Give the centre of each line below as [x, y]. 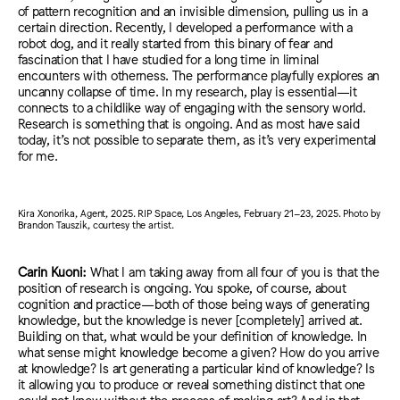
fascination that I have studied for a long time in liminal [168, 58]
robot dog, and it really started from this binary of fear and [175, 42]
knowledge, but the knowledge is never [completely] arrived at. [190, 319]
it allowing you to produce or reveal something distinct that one [192, 383]
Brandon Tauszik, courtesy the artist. [96, 225]
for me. [37, 154]
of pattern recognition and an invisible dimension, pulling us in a [192, 10]
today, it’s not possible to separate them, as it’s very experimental [197, 138]
